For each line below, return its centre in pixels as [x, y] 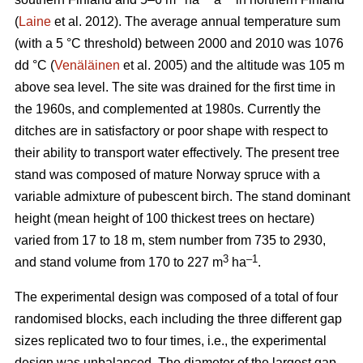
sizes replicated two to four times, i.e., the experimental [171, 340]
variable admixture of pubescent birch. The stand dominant [182, 196]
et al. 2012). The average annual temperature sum [196, 21]
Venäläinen [87, 65]
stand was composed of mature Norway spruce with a [167, 174]
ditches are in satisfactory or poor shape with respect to [171, 130]
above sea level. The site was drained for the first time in [175, 87]
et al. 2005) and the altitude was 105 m [232, 65]
